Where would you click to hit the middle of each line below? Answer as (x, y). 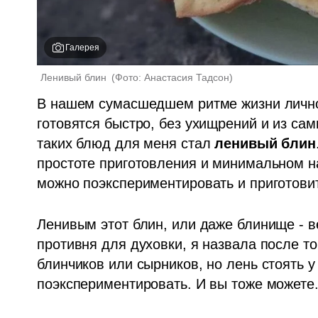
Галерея (83, 48)
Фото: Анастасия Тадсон (172, 78)
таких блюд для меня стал (126, 144)
